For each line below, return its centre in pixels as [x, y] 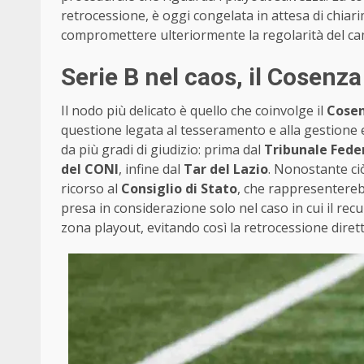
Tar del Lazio [226, 169]
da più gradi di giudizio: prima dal [162, 149]
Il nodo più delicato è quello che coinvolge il [194, 110]
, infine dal [151, 169]
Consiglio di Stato [179, 188]
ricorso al [91, 188]
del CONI [90, 169]
